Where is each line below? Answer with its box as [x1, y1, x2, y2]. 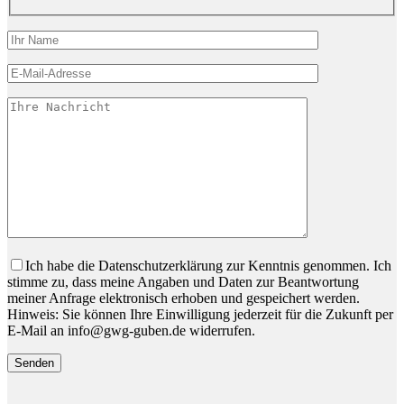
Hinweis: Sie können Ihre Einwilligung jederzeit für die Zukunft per [7, 306, 393, 322]
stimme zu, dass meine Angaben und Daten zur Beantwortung [7, 273, 359, 289]
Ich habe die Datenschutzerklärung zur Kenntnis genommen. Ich [25, 257, 391, 273]
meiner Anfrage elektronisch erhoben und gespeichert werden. [7, 289, 360, 306]
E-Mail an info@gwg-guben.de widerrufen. [7, 322, 255, 338]
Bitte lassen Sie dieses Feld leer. [5, 253, 186, 270]
